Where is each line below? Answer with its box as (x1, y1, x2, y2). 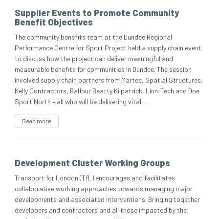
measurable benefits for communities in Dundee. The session (15, 65, 192, 74)
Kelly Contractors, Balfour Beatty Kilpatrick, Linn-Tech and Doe (15, 87, 199, 95)
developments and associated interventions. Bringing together (15, 195, 200, 204)
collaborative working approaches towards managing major (15, 184, 193, 193)
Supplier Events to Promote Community (15, 7, 179, 19)
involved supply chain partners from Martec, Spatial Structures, (15, 76, 203, 85)
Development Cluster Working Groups (15, 157, 170, 169)
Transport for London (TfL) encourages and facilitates (15, 174, 175, 182)
